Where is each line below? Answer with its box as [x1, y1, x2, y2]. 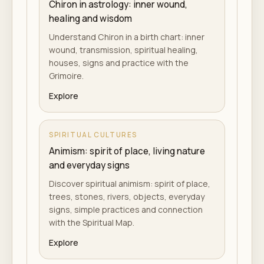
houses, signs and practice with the [49, 57, 189, 68]
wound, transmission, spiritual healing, [49, 44, 198, 55]
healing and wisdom [49, 12, 132, 25]
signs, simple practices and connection [49, 204, 203, 215]
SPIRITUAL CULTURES [49, 130, 138, 139]
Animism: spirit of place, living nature [49, 145, 205, 157]
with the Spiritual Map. [49, 217, 134, 228]
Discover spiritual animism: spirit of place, [49, 178, 210, 189]
